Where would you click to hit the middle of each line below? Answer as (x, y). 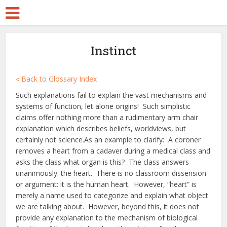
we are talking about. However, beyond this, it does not (108, 206)
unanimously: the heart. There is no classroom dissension (111, 173)
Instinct (113, 51)
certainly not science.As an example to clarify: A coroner (108, 140)
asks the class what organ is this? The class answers (103, 162)
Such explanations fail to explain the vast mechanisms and (111, 95)
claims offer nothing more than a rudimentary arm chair (107, 117)
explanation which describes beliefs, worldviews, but (101, 128)
